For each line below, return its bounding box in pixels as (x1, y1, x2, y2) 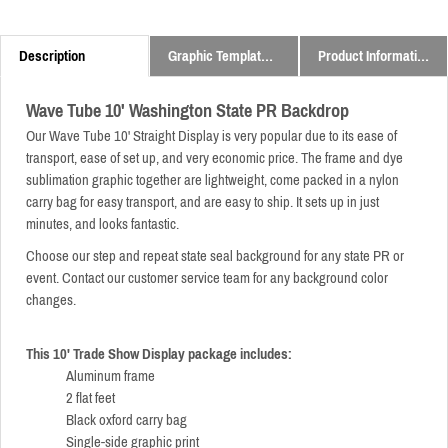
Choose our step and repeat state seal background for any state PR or (26, 242, 404, 271)
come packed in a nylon (270, 166, 399, 195)
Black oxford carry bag (66, 406, 187, 435)
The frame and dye (301, 144, 403, 173)
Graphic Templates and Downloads (261, 42, 274, 71)
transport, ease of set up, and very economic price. (26, 144, 301, 173)
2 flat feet (66, 384, 115, 413)
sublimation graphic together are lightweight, (26, 166, 270, 195)
